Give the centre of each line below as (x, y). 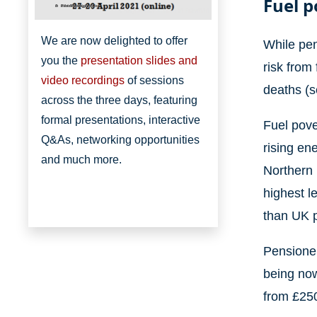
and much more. (81, 160)
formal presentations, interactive (121, 120)
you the (61, 61)
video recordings (83, 81)
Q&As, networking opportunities (120, 140)
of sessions (154, 81)
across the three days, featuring (119, 100)
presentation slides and (139, 61)
